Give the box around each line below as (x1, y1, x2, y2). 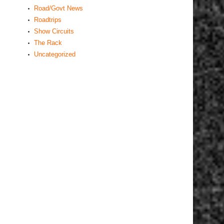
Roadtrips (34, 16, 61, 23)
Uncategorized (34, 50, 75, 58)
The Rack (34, 39, 62, 46)
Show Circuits (34, 27, 74, 35)
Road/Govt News (34, 4, 83, 12)
